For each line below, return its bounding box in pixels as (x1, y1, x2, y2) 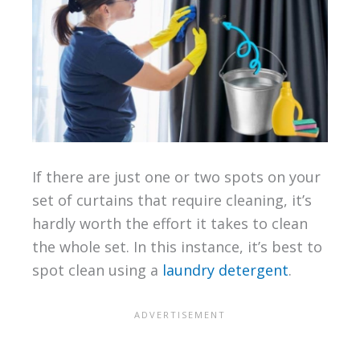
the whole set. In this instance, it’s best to (31, 237, 322, 257)
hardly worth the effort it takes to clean (31, 214, 308, 234)
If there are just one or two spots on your (31, 167, 321, 187)
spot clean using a (31, 260, 162, 280)
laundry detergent (162, 260, 288, 280)
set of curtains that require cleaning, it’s (31, 190, 312, 211)
